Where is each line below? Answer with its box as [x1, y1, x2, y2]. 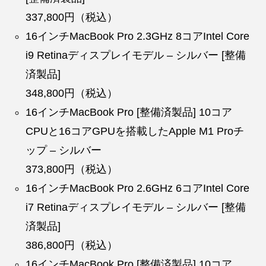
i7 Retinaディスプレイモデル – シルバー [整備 [26, 201, 246, 213]
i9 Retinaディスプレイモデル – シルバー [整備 [26, 49, 246, 61]
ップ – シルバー [26, 144, 102, 156]
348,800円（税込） [26, 87, 118, 99]
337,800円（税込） [26, 11, 118, 23]
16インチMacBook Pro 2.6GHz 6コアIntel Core [26, 182, 250, 194]
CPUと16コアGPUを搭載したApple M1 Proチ [26, 125, 245, 137]
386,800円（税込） [26, 239, 118, 251]
